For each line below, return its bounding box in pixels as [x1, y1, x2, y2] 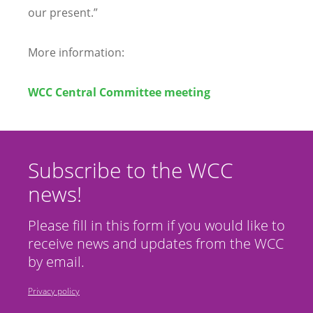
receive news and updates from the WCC [28, 234, 284, 254]
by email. [28, 252, 85, 272]
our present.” [28, 5, 98, 21]
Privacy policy [28, 285, 80, 298]
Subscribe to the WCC [28, 156, 233, 185]
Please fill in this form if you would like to [28, 216, 285, 235]
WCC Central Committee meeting [28, 85, 210, 101]
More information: [28, 45, 124, 61]
